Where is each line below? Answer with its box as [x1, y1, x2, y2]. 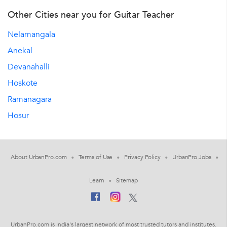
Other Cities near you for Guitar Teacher [8, 8, 174, 21]
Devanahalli [8, 61, 50, 72]
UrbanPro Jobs [172, 153, 211, 161]
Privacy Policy [124, 153, 161, 161]
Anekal [8, 45, 32, 56]
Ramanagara [8, 93, 52, 105]
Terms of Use [78, 153, 113, 161]
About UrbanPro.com [11, 153, 67, 161]
